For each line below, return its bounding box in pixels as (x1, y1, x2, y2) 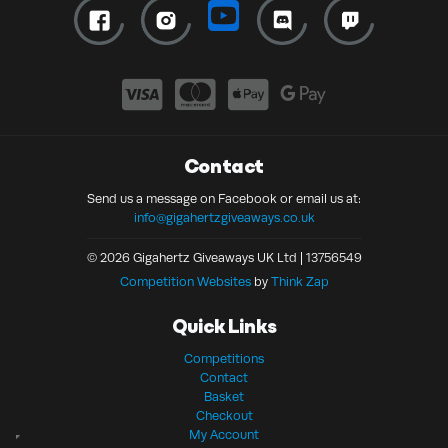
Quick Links (171, 317, 277, 338)
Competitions (184, 351, 264, 366)
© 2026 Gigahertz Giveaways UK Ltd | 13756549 (86, 250, 362, 265)
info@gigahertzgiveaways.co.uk (133, 210, 315, 225)
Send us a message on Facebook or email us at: (87, 191, 361, 206)
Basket (204, 389, 244, 404)
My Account (189, 427, 259, 442)
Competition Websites (119, 274, 251, 289)
